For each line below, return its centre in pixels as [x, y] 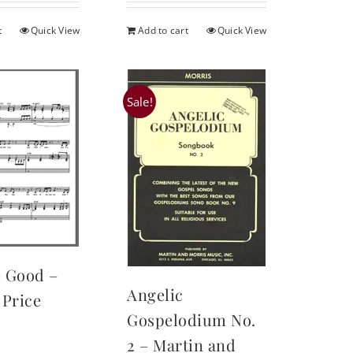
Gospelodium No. [191, 320]
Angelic [155, 295]
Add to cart [163, 31]
